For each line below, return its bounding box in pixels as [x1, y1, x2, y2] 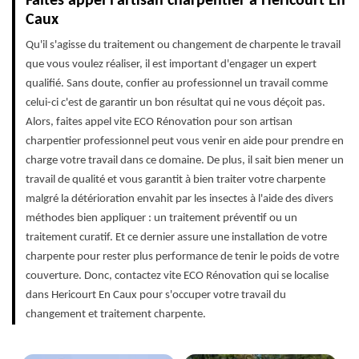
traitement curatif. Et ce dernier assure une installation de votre [26, 232, 327, 244]
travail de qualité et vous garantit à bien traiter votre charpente [26, 174, 325, 186]
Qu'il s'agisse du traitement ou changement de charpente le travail [26, 39, 341, 51]
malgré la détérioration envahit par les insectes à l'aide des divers [26, 193, 333, 205]
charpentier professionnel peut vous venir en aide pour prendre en [26, 135, 344, 147]
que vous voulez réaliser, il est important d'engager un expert [26, 58, 317, 71]
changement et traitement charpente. [26, 309, 206, 321]
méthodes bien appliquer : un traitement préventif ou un [26, 212, 297, 224]
